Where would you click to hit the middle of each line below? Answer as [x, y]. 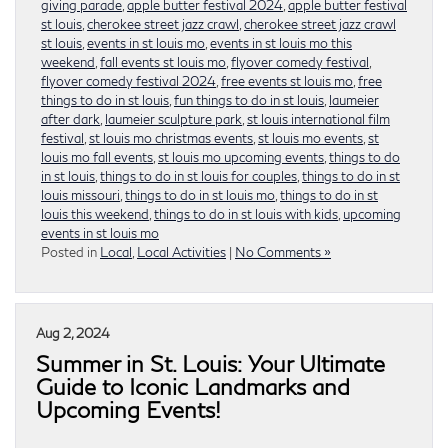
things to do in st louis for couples [198, 175]
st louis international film [318, 118]
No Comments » [283, 251]
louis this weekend [95, 213]
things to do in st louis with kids [246, 213]
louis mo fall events [97, 156]
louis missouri [80, 194]
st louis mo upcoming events [241, 156]
